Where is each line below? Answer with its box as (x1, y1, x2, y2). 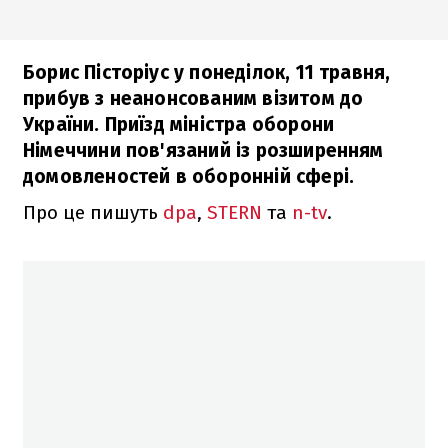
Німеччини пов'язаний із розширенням (23, 138, 384, 162)
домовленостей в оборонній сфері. (23, 164, 355, 188)
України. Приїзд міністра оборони (23, 112, 335, 136)
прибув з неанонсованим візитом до (23, 86, 364, 110)
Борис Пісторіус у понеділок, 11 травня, (23, 60, 391, 84)
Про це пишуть (23, 200, 163, 224)
